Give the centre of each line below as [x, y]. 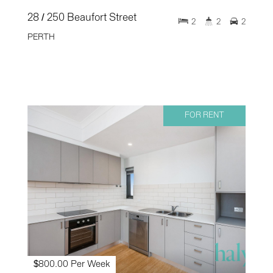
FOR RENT [204, 116]
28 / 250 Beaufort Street [82, 18]
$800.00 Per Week [72, 264]
